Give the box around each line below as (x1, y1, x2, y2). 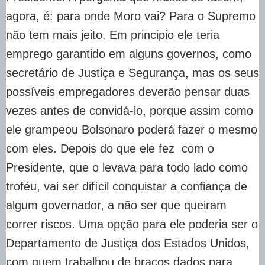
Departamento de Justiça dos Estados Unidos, (6, 236, 250, 250)
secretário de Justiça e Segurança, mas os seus (6, 66, 259, 79)
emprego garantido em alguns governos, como (6, 47, 251, 60)
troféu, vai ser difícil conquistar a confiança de (6, 179, 247, 193)
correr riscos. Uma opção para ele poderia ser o (6, 217, 258, 231)
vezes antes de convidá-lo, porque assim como (6, 104, 253, 117)
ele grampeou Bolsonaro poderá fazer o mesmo (6, 122, 257, 136)
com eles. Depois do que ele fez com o (6, 141, 214, 155)
